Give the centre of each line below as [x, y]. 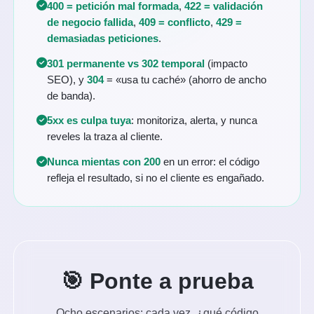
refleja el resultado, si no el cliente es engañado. [156, 178]
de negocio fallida [90, 22]
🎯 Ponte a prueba [157, 281]
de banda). [71, 95]
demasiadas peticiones [103, 38]
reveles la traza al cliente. [105, 137]
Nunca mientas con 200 [104, 162]
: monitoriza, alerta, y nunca [194, 121]
